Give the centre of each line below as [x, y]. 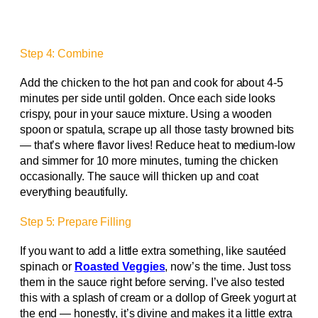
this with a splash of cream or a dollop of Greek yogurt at [158, 298]
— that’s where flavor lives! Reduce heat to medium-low [158, 145]
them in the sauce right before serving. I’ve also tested [153, 282]
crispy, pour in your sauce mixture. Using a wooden [146, 114]
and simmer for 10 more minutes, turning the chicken [149, 160]
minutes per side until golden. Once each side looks [148, 98]
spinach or [47, 267]
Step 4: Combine [62, 54]
